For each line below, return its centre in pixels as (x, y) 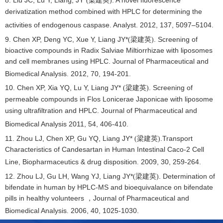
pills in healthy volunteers (46, 198)
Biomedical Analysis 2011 (45, 124)
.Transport (176, 138)
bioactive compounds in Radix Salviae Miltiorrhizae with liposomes (109, 50)
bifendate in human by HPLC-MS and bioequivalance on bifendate (109, 187)
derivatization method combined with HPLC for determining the (104, 11)
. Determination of (187, 176)
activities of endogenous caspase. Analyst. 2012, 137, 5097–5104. (109, 25)
